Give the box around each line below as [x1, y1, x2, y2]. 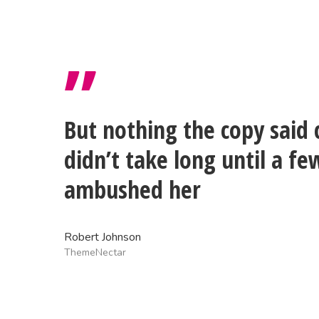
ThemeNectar [64, 246, 127, 259]
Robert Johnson [64, 229, 142, 245]
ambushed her [64, 173, 202, 206]
